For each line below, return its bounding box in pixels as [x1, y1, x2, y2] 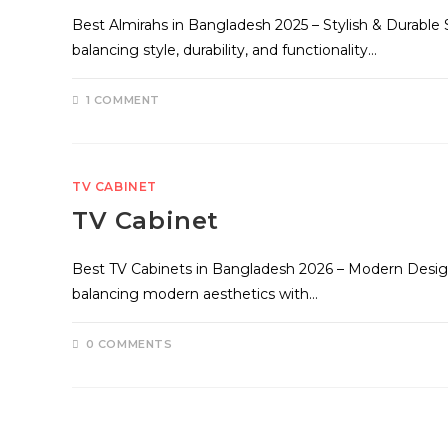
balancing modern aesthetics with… [72, 285, 318, 303]
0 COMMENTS [85, 337, 173, 351]
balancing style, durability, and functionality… [72, 41, 377, 59]
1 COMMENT [85, 93, 161, 107]
